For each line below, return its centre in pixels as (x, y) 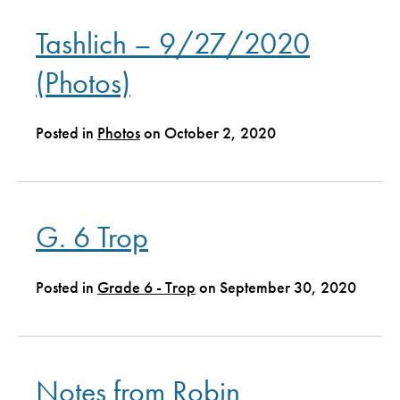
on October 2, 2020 (208, 133)
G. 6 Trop (92, 237)
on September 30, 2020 (276, 287)
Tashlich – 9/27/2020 (173, 44)
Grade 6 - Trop (146, 287)
